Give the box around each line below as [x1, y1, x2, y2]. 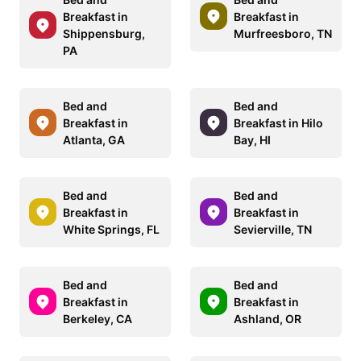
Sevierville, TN [234, 222, 312, 236]
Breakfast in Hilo [234, 115, 323, 130]
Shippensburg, [63, 26, 145, 40]
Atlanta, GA [63, 132, 125, 147]
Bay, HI [234, 132, 271, 147]
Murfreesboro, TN [234, 26, 332, 40]
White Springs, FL [63, 222, 160, 236]
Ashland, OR [234, 311, 301, 326]
